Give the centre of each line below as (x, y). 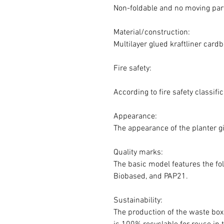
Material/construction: (152, 32)
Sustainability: (138, 200)
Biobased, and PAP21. (151, 176)
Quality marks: (138, 152)
